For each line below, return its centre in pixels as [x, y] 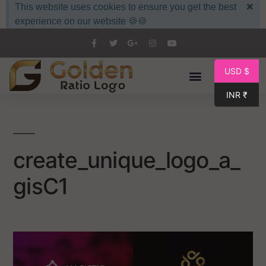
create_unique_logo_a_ [127, 160]
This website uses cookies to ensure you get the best [126, 7]
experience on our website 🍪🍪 [81, 21]
